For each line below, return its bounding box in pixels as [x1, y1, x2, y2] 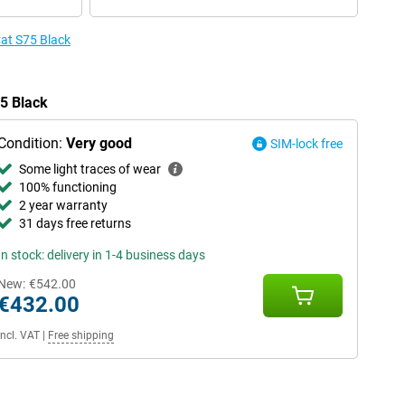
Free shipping [47, 329, 114, 342]
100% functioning [18, 180, 117, 194]
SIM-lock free [270, 137, 343, 151]
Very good [65, 135, 132, 152]
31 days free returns [18, 216, 131, 231]
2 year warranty [18, 198, 108, 212]
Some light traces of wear [18, 162, 161, 176]
